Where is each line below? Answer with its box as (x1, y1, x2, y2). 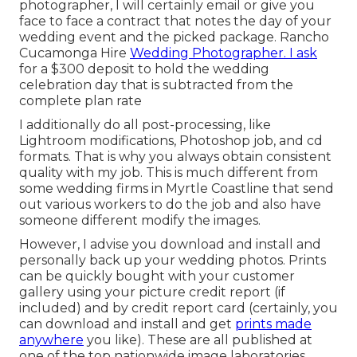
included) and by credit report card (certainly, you (19, 300, 338, 316)
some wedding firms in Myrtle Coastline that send (19, 181, 334, 197)
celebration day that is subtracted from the (19, 77, 293, 93)
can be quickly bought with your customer (19, 269, 295, 284)
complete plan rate (19, 93, 142, 109)
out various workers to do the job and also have (19, 197, 321, 213)
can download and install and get (19, 316, 235, 332)
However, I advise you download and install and (19, 237, 321, 253)
